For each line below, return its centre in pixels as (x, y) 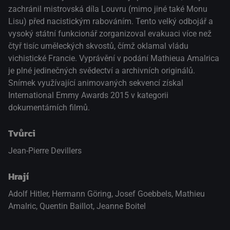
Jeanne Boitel (121, 206)
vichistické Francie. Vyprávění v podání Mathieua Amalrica (114, 58)
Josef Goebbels (143, 194)
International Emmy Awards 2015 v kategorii (88, 95)
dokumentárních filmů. (49, 107)
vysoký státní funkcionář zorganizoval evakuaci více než (110, 33)
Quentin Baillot (66, 206)
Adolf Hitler (28, 194)
